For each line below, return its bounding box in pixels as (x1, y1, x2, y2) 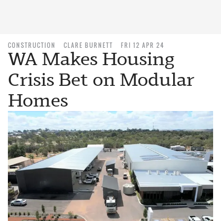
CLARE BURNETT (64, 41, 113, 49)
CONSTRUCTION (8, 41, 56, 49)
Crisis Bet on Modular (8, 69, 194, 90)
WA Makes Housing (8, 48, 174, 70)
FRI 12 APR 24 (121, 41, 164, 49)
